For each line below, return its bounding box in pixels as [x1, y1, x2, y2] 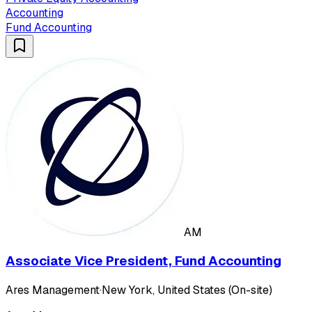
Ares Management [6, 283, 100, 298]
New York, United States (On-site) [102, 283, 272, 298]
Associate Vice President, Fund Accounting [6, 252, 281, 270]
